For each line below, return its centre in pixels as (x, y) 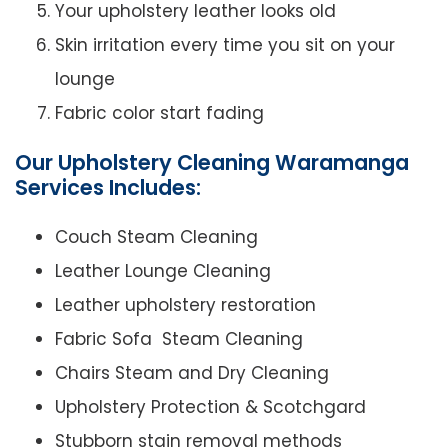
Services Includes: (108, 188)
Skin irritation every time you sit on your (225, 45)
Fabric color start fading (159, 113)
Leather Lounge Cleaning (163, 271)
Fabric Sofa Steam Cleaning (179, 339)
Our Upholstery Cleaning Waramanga (212, 163)
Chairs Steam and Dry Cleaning (192, 373)
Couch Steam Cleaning (156, 237)
